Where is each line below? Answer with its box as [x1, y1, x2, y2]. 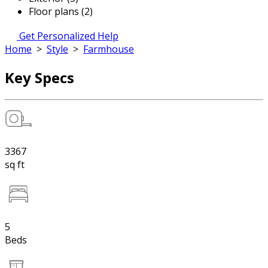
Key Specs [5, 67, 74, 87]
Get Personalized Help [19, 29, 118, 42]
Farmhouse [83, 42, 134, 56]
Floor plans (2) [29, 5, 93, 18]
